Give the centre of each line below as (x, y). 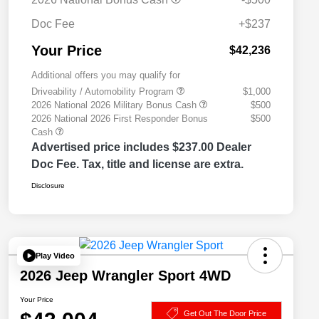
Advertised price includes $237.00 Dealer (141, 147)
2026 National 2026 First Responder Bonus (120, 119)
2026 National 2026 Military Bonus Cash (115, 105)
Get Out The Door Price (225, 313)
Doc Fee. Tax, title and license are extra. (137, 164)
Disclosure (48, 186)
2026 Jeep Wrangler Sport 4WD (125, 276)
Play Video (55, 255)
